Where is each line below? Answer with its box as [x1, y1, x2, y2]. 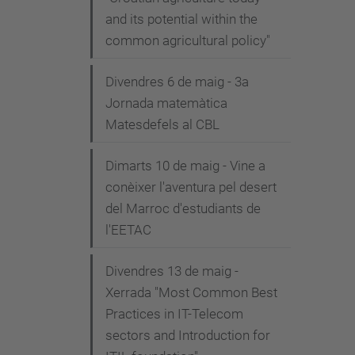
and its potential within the [105, 11, 258, 27]
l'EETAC [105, 222, 151, 238]
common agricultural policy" [105, 32, 270, 48]
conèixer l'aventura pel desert [105, 179, 277, 195]
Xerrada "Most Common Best [105, 284, 277, 300]
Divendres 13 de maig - [105, 263, 239, 279]
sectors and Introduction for [105, 327, 270, 343]
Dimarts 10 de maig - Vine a [105, 158, 265, 174]
